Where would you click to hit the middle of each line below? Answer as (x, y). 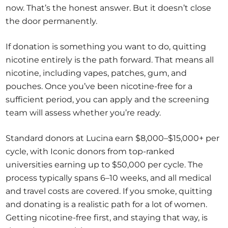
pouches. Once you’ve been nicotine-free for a (99, 87)
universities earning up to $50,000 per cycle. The (105, 165)
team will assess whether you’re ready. (83, 113)
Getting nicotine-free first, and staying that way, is (107, 218)
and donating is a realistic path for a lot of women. (107, 205)
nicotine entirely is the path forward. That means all (110, 60)
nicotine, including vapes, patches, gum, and (96, 73)
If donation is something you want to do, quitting (106, 47)
